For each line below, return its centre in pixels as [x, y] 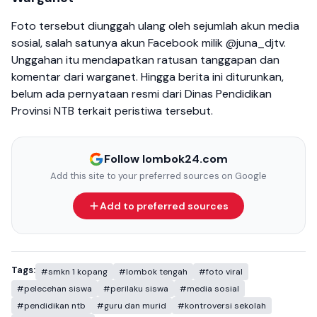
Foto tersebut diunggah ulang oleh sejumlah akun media [155, 26]
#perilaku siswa [136, 289]
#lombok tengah [153, 272]
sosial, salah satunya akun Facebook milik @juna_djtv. [149, 43]
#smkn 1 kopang [74, 272]
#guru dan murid [132, 306]
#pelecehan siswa [54, 289]
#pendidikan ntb [51, 306]
